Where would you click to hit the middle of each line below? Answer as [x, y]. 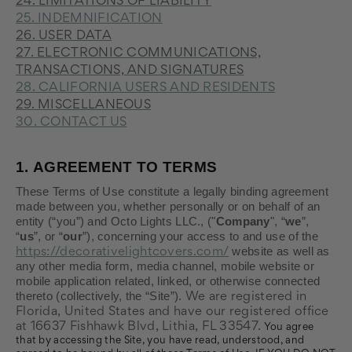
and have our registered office [237, 312]
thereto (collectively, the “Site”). [99, 296]
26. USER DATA [64, 37]
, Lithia [175, 327]
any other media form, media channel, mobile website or [165, 266]
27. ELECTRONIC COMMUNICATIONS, [138, 54]
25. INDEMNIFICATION [89, 19]
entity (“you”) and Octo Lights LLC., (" [116, 222]
